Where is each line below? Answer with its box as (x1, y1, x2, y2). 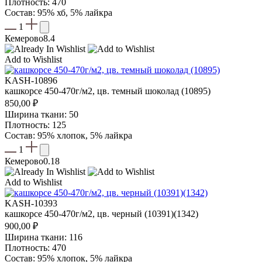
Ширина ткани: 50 (5, 109, 78, 120)
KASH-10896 (5, 75, 57, 86)
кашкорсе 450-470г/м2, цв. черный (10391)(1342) (5, 209, 198, 219)
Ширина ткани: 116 (5, 232, 82, 243)
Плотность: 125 (5, 120, 66, 130)
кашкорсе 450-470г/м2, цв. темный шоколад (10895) (5, 86, 211, 96)
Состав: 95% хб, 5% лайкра (5, 8, 112, 18)
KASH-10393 (5, 198, 57, 209)
